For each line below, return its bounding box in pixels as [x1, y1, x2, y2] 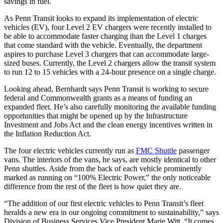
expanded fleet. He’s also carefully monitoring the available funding [4, 103, 216, 111]
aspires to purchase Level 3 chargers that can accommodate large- [4, 50, 209, 59]
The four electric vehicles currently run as [4, 146, 136, 155]
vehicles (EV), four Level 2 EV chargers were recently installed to [4, 23, 212, 32]
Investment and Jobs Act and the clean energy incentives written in [4, 120, 213, 129]
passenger [177, 146, 210, 155]
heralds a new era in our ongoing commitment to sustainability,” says [4, 208, 219, 217]
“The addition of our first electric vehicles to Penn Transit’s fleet [4, 199, 204, 208]
